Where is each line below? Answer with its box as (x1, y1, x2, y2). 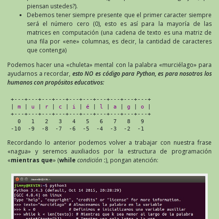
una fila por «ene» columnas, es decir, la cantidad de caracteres (27, 37, 212, 45)
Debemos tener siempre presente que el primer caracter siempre (27, 10, 212, 19)
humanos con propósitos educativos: (7, 78, 104, 87)
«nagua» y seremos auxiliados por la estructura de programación (7, 147, 212, 155)
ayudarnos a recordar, (7, 69, 72, 78)
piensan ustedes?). (27, 1, 78, 10)
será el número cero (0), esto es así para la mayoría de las (27, 19, 212, 28)
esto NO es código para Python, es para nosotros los (72, 69, 212, 78)
